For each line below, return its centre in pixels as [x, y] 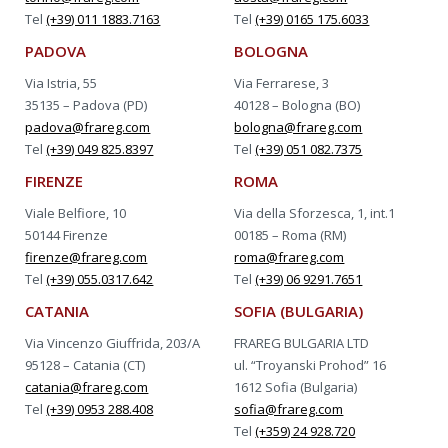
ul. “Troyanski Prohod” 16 [310, 365]
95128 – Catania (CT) [85, 365]
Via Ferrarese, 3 [282, 83]
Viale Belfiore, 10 [76, 213]
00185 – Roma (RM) [290, 235]
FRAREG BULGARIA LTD [302, 343]
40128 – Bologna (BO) [297, 105]
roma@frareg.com [289, 257]
